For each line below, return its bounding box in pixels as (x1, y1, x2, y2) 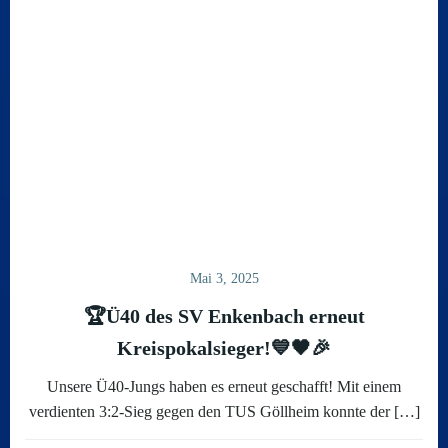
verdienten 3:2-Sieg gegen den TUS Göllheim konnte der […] (28, 403, 420, 420)
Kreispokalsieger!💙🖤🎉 (117, 337, 331, 359)
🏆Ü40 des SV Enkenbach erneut (83, 305, 365, 327)
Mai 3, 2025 (189, 271, 259, 286)
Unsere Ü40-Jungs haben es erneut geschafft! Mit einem (47, 378, 401, 395)
